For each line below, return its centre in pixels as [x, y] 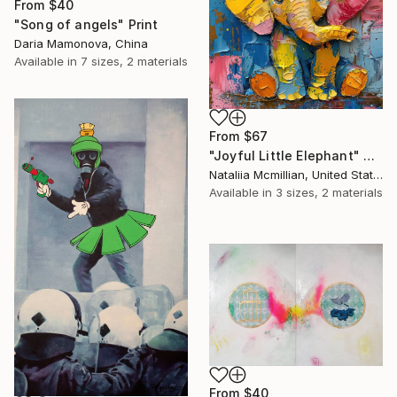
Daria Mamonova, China [81, 44]
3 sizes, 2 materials [329, 192]
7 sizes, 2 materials [134, 62]
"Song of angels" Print [86, 25]
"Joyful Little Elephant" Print [370, 155]
